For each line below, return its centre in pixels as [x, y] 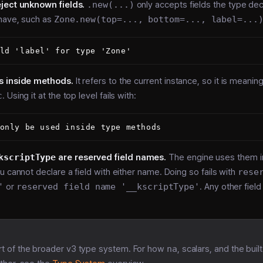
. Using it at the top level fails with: [69, 95]
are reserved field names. [111, 158]
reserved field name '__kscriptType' [108, 187]
